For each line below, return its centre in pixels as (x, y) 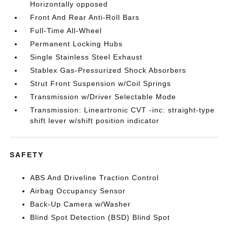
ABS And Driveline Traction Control (95, 177)
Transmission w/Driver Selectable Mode (103, 96)
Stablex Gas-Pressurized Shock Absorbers (108, 70)
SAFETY (27, 154)
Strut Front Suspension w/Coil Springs (101, 83)
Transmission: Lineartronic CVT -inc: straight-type (123, 110)
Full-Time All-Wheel (66, 30)
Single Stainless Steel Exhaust (87, 57)
